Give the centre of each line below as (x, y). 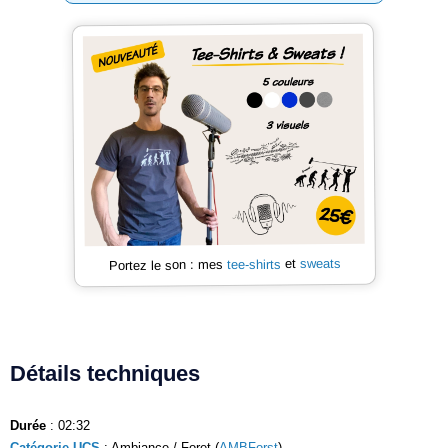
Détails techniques (105, 373)
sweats (320, 263)
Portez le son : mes (167, 264)
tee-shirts (253, 264)
